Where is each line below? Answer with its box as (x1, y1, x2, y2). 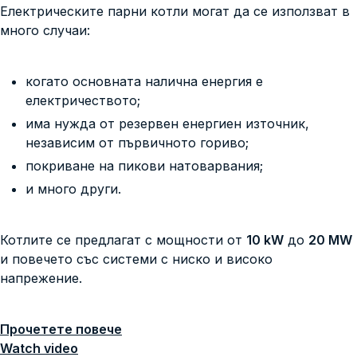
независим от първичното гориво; (25, 134, 249, 151)
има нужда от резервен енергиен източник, (25, 115, 309, 131)
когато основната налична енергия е (25, 73, 263, 89)
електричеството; (25, 92, 140, 108)
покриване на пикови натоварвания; (25, 157, 263, 174)
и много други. (25, 180, 121, 197)
